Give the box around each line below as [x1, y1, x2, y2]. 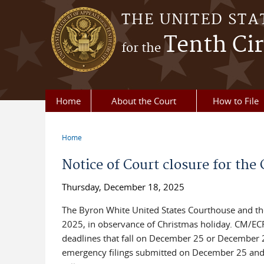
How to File [212, 95, 259, 107]
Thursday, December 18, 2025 [61, 181, 184, 193]
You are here [61, 140, 128, 153]
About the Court [111, 95, 176, 107]
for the [121, 41, 164, 56]
